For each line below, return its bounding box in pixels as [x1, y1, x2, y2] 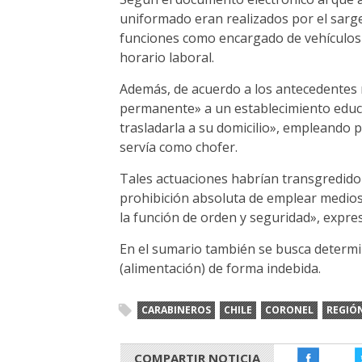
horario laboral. [120, 48, 215, 67]
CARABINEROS [141, 303, 211, 318]
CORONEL [265, 303, 314, 318]
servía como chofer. [120, 138, 238, 157]
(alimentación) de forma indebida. [120, 259, 322, 278]
